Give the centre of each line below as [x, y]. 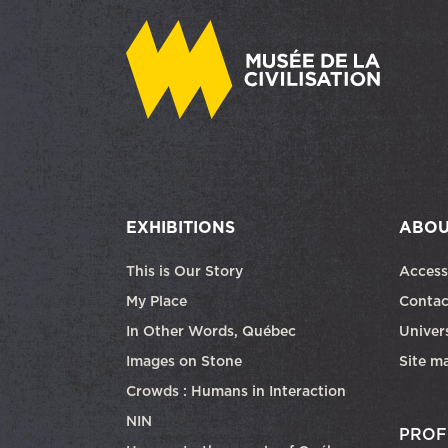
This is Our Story [184, 270]
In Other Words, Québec [211, 330]
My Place [156, 300]
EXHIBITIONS [180, 226]
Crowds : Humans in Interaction [236, 390]
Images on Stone [186, 360]
